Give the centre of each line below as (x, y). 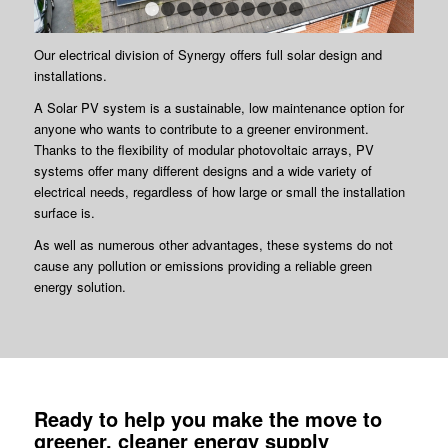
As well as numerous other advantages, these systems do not (213, 244)
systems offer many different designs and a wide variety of (202, 170)
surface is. (64, 212)
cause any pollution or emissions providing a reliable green (202, 265)
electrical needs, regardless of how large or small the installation (219, 191)
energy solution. (79, 286)
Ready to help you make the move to (207, 418)
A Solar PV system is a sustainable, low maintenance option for (218, 107)
